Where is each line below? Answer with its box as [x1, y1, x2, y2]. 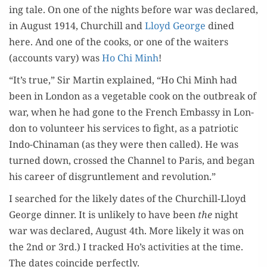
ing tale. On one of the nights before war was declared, [9, 3, 258, 17]
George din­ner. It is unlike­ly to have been [9, 208, 198, 222]
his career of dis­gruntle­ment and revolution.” [9, 170, 216, 184]
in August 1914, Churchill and [9, 19, 145, 33]
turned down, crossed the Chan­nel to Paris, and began [9, 154, 254, 167]
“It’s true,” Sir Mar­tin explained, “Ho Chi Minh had [9, 73, 237, 87]
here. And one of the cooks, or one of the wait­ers [9, 35, 228, 49]
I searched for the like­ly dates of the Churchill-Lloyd [9, 192, 246, 206]
